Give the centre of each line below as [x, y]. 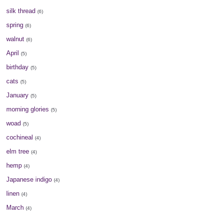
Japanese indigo [29, 179]
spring [15, 25]
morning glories [28, 109]
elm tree [18, 151]
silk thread [21, 11]
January [18, 95]
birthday [18, 67]
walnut [15, 39]
